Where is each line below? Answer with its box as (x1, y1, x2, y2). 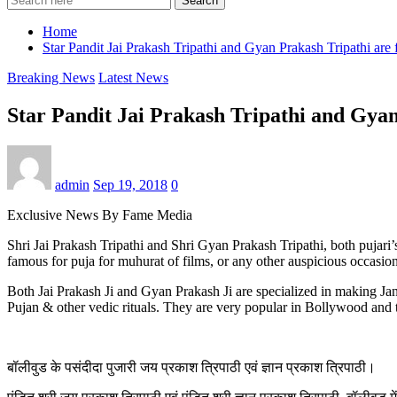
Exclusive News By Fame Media (7, 206, 192, 222)
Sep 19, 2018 (93, 176, 167, 192)
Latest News (98, 69, 168, 85)
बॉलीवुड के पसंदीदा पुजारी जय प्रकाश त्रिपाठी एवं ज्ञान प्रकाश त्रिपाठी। (7, 359, 376, 375)
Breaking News (7, 69, 95, 85)
